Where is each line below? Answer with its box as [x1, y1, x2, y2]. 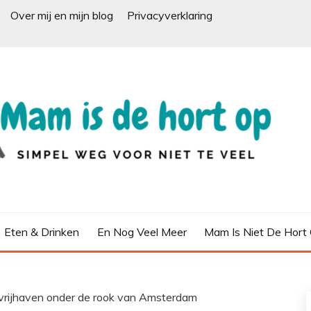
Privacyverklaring [127, 8, 212, 22]
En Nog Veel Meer [96, 225, 187, 239]
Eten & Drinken [4, 225, 79, 239]
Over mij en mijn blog [10, 8, 113, 22]
